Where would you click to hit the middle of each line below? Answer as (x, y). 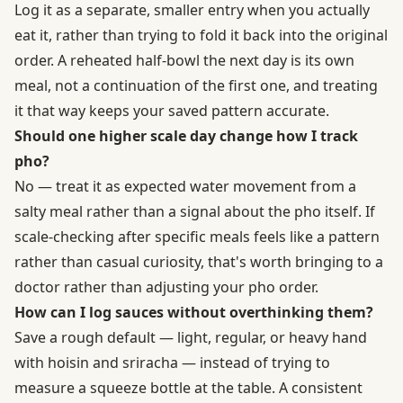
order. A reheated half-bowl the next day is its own (184, 61)
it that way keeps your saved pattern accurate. (172, 111)
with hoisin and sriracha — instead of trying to (172, 363)
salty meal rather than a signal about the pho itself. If (195, 212)
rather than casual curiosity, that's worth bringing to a (199, 262)
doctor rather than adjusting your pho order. (166, 287)
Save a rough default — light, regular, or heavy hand (191, 338)
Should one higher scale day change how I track (186, 136)
